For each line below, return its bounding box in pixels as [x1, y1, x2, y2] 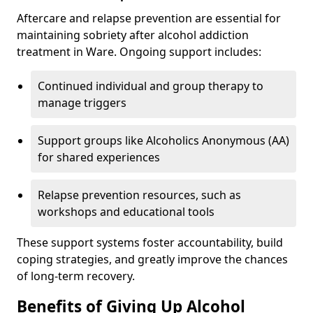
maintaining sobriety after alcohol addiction [17, 27, 249, 43]
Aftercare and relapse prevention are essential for [17, 10, 281, 26]
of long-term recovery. [17, 268, 135, 284]
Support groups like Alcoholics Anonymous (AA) [38, 133, 289, 148]
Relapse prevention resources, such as [38, 187, 241, 203]
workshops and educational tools [38, 204, 214, 219]
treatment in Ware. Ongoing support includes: [17, 44, 261, 59]
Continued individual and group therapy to [38, 78, 263, 94]
